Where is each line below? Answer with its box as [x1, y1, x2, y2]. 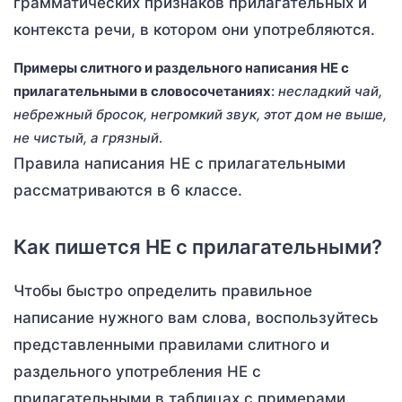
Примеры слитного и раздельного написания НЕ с [13, 58, 349, 76]
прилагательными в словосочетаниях [13, 82, 271, 100]
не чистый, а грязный [13, 128, 159, 146]
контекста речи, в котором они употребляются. [13, 20, 375, 39]
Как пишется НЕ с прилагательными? [13, 234, 382, 258]
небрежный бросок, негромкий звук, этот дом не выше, [13, 105, 387, 123]
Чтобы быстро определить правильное [13, 281, 312, 300]
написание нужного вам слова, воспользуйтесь [13, 308, 379, 327]
